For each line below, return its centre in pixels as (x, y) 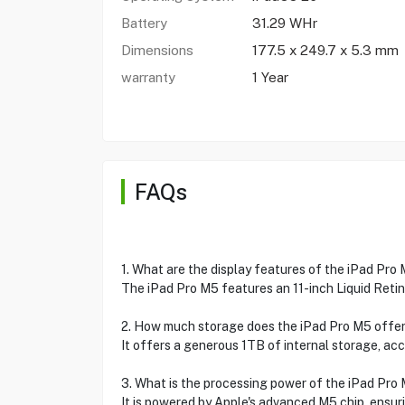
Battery (144, 23)
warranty (148, 77)
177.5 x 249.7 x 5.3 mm (325, 50)
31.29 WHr (284, 23)
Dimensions (157, 50)
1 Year (270, 77)
